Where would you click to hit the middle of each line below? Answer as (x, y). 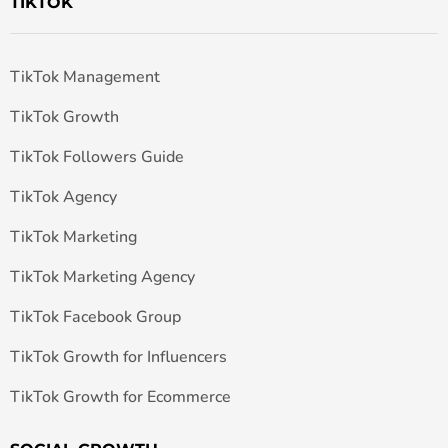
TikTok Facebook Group (95, 317)
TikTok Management (85, 77)
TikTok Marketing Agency (102, 277)
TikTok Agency (63, 197)
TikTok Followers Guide (97, 157)
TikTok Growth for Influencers (118, 357)
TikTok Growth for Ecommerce (120, 397)
